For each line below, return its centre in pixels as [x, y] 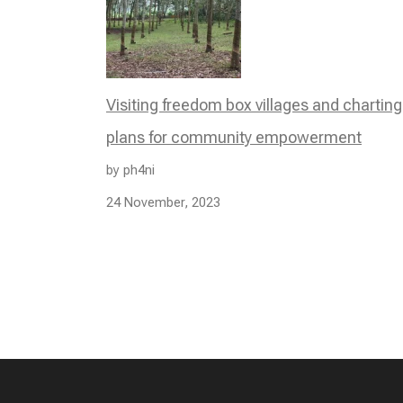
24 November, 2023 [163, 202]
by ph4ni [130, 170]
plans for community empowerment [234, 137]
